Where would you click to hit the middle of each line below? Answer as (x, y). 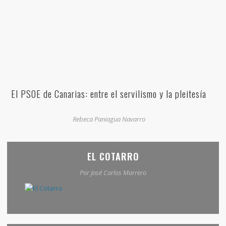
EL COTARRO (113, 157)
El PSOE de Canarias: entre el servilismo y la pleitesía (109, 94)
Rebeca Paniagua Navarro (109, 119)
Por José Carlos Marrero (113, 173)
